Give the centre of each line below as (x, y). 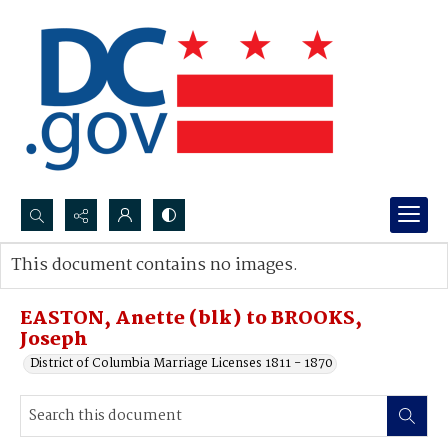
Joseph (54, 340)
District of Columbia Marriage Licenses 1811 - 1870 (181, 363)
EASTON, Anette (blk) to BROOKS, (191, 319)
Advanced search (82, 285)
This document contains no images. (154, 265)
